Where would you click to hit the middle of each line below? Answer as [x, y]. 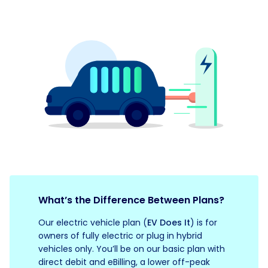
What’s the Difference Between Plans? [131, 200]
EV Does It [169, 223]
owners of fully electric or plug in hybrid [120, 236]
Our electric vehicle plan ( [93, 223]
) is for [204, 223]
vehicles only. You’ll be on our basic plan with [132, 249]
